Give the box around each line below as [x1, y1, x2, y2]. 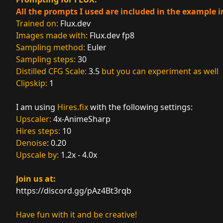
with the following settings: [90, 102, 193, 113]
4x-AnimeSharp [53, 113, 111, 125]
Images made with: [16, 30, 90, 41]
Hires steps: [16, 125, 60, 137]
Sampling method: [16, 42, 87, 53]
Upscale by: [16, 149, 59, 161]
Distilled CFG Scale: [16, 66, 89, 77]
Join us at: [16, 173, 56, 185]
